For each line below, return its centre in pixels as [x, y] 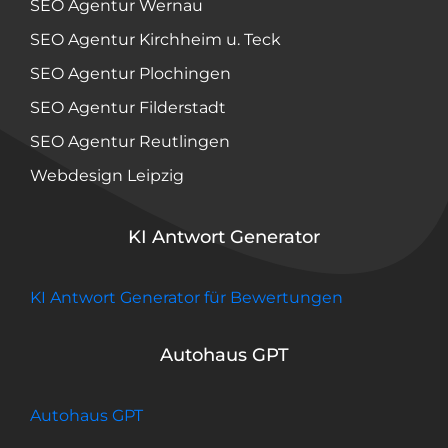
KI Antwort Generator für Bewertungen [186, 298]
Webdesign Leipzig [107, 175]
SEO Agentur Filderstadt [128, 107]
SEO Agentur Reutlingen [130, 141]
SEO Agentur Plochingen [130, 73]
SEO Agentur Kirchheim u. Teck [155, 39]
